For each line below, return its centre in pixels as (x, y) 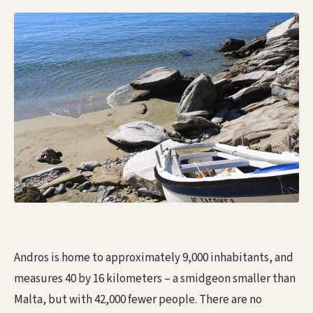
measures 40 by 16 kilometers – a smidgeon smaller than (155, 279)
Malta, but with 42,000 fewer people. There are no (138, 300)
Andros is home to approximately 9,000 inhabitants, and (154, 258)
